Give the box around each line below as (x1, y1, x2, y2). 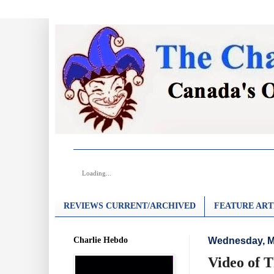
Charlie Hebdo (73, 235, 128, 245)
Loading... (82, 169, 111, 177)
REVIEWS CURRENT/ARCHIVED (64, 201, 196, 211)
